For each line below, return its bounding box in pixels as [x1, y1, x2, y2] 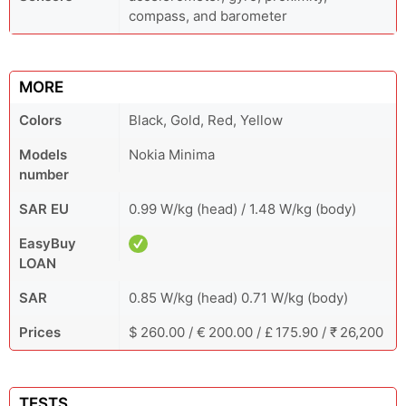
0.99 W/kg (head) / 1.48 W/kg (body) [129, 200, 356, 217]
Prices [19, 324, 61, 341]
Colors [19, 111, 62, 129]
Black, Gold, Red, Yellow [129, 111, 283, 129]
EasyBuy [19, 235, 76, 252]
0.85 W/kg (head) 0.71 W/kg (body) [129, 289, 348, 306]
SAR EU [19, 200, 69, 217]
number [19, 166, 69, 183]
